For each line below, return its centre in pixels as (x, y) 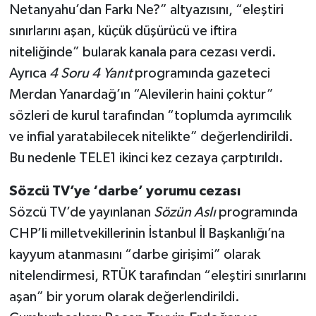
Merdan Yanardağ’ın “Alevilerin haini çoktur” (141, 95)
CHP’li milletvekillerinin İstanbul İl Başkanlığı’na (147, 234)
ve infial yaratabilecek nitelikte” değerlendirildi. (151, 137)
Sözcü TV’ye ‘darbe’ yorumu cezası (124, 192)
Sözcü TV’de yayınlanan (81, 213)
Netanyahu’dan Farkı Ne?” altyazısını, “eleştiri (146, 10)
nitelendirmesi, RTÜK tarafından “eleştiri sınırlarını (157, 276)
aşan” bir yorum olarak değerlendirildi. (124, 297)
